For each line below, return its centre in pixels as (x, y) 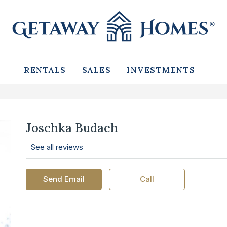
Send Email (64, 179)
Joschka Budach (72, 128)
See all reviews (57, 147)
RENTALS (45, 70)
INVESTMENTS (161, 70)
